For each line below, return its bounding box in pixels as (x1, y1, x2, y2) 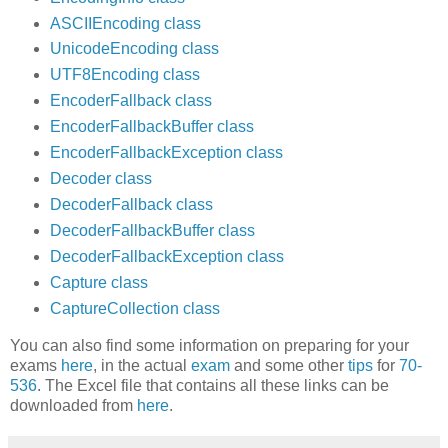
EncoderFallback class (49, 92, 212, 110)
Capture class (49, 274, 148, 292)
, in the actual (93, 356, 191, 374)
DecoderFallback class (49, 196, 213, 214)
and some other (230, 356, 348, 374)
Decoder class (49, 170, 152, 188)
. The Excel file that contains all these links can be (37, 376, 389, 394)
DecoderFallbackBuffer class (49, 222, 255, 240)
